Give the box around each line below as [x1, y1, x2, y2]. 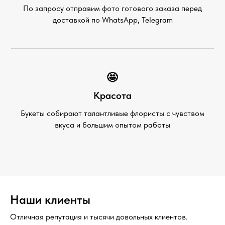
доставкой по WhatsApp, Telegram [52, 15, 173, 25]
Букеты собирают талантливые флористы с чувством [21, 108, 204, 118]
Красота [93, 89, 132, 101]
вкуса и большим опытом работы [55, 120, 170, 130]
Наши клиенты [10, 192, 90, 207]
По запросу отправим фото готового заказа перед [23, 3, 202, 13]
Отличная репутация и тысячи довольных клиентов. [10, 211, 188, 221]
